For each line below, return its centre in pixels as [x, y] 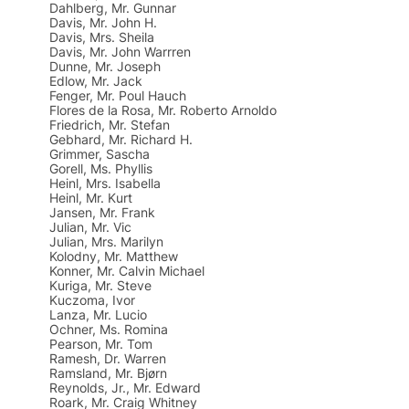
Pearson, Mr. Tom [101, 344]
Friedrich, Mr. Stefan [110, 125]
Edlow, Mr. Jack [96, 81]
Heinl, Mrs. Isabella [105, 183]
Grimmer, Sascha [100, 154]
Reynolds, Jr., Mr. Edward [125, 388]
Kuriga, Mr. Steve [100, 285]
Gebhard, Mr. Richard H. [121, 139]
